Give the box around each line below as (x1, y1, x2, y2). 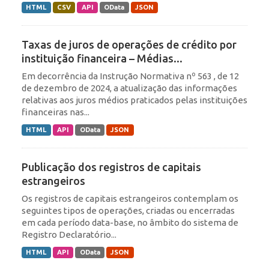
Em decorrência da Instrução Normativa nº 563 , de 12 (22, 71, 239, 82)
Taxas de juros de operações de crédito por (22, 38, 237, 51)
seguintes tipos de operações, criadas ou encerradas (22, 205, 235, 216)
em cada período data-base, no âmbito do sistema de (22, 217, 238, 228)
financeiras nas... (22, 107, 89, 118)
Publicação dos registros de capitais (22, 161, 201, 174)
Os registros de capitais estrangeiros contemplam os (22, 193, 238, 204)
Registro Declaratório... (22, 229, 116, 240)
